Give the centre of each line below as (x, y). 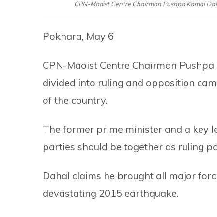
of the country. (75, 100)
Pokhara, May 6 (78, 36)
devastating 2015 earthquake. (111, 193)
